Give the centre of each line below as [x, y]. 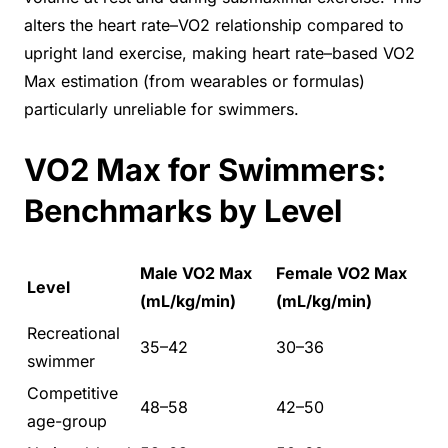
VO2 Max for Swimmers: [205, 169]
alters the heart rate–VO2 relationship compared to [214, 24]
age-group [67, 421]
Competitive [72, 393]
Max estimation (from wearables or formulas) [194, 80]
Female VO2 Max [341, 273]
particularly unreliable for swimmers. [161, 108]
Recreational [73, 333]
